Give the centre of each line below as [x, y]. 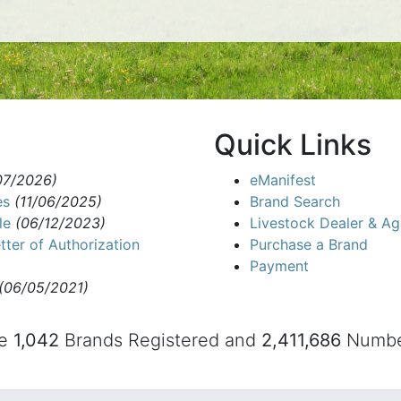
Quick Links [293, 145]
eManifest [283, 180]
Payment [279, 266]
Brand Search [295, 201]
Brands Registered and [160, 340]
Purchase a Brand [309, 244]
